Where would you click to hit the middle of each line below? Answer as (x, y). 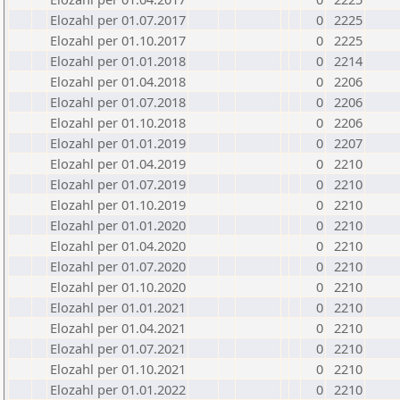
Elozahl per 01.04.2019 (118, 163)
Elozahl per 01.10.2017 (118, 40)
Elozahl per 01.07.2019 (118, 184)
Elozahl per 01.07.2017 (118, 20)
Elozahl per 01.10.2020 (118, 287)
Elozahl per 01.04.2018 (118, 81)
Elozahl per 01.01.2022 (118, 389)
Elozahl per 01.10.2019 (118, 204)
